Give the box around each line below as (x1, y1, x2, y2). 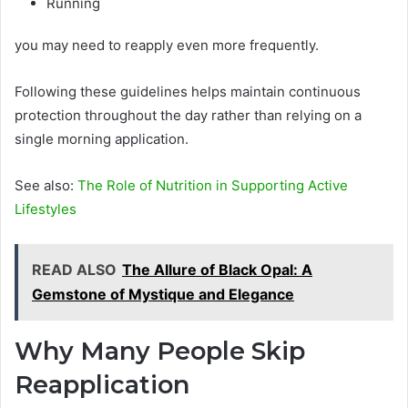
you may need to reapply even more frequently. (15, 36, 319, 54)
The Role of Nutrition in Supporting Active (77, 176, 348, 194)
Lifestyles (15, 199, 76, 218)
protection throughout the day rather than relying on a (15, 106, 362, 124)
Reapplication (15, 369, 189, 400)
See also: (15, 176, 77, 194)
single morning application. (15, 129, 189, 148)
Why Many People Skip (15, 335, 305, 366)
